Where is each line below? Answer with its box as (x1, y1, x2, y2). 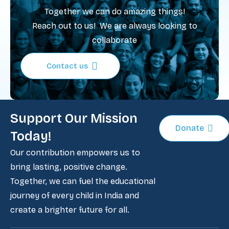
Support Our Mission (10, 111, 138, 126)
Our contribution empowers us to (10, 148, 140, 157)
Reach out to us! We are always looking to (32, 21, 197, 31)
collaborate (92, 35, 137, 45)
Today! (10, 129, 51, 144)
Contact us (47, 61, 88, 71)
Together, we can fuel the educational (10, 176, 155, 186)
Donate (175, 123, 204, 133)
